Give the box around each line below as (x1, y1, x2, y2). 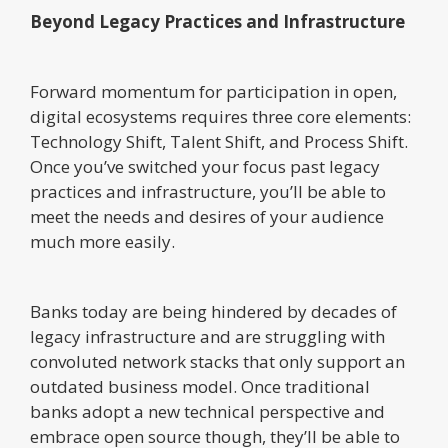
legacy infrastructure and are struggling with (30, 324, 385, 348)
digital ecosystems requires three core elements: (30, 104, 411, 128)
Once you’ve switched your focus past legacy (30, 154, 380, 178)
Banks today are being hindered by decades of (30, 299, 397, 323)
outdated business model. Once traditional (30, 374, 370, 398)
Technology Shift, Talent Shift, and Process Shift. (30, 129, 408, 153)
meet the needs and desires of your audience (30, 204, 384, 228)
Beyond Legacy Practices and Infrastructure (30, 9, 405, 33)
